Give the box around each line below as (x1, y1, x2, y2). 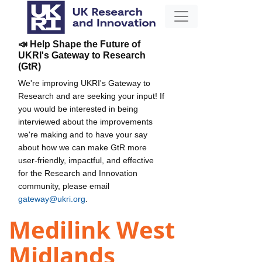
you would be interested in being (18, 104, 138, 113)
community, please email (18, 181, 109, 191)
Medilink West (9, 213, 175, 246)
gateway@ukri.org (18, 194, 85, 204)
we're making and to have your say (18, 129, 147, 139)
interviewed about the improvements (18, 116, 153, 126)
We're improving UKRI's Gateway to (18, 78, 150, 88)
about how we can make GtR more (18, 142, 147, 152)
